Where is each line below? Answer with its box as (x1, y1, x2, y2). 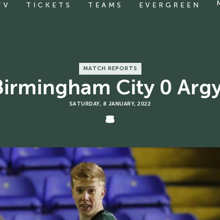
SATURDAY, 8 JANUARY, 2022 (69, 101, 151, 107)
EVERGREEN (139, 1, 201, 9)
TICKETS (26, 1, 72, 9)
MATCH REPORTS (82, 65, 137, 72)
